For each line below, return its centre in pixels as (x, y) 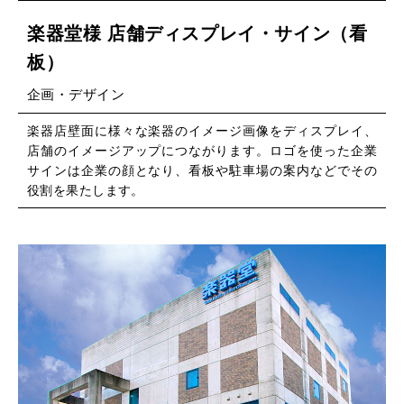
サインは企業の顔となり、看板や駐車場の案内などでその (202, 170)
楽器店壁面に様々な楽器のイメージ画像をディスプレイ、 (202, 130)
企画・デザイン (76, 94)
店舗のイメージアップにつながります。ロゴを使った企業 (202, 150)
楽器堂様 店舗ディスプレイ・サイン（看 (197, 33)
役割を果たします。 (86, 190)
